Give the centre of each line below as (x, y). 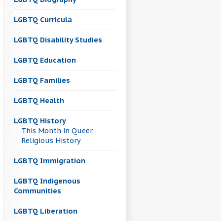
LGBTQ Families (42, 80)
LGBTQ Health (39, 101)
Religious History (51, 141)
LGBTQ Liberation (46, 211)
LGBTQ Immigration (50, 161)
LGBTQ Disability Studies (58, 40)
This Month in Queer (57, 131)
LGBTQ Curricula (43, 20)
